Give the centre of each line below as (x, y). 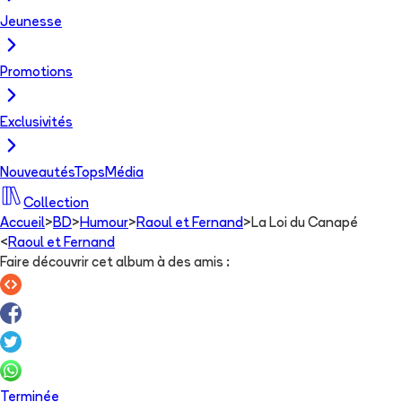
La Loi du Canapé (305, 223)
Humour (104, 223)
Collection (56, 204)
